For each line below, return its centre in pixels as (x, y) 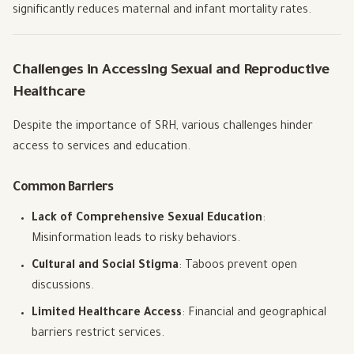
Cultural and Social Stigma (105, 267)
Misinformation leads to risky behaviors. (136, 240)
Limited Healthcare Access (107, 314)
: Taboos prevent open (238, 267)
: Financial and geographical (254, 314)
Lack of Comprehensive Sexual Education (147, 219)
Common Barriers (63, 188)
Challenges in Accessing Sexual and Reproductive (171, 72)
